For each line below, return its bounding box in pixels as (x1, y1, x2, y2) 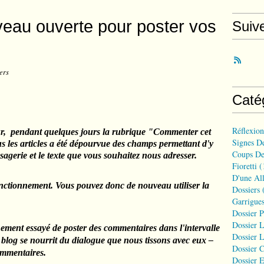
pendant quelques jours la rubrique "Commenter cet (6, 127, 211, 137)
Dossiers (232, 184, 260, 195)
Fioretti (232, 160, 257, 171)
